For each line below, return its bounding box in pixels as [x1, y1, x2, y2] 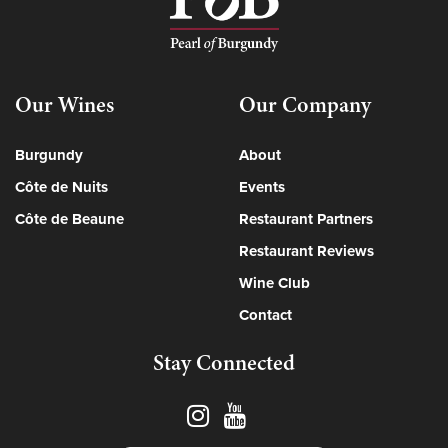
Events [239, 177, 285, 196]
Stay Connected [153, 346, 295, 378]
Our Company [239, 88, 371, 120]
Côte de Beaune [15, 209, 124, 228]
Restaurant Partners [239, 209, 373, 228]
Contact [239, 305, 292, 324]
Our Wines [15, 88, 114, 120]
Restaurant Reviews [239, 241, 374, 260]
